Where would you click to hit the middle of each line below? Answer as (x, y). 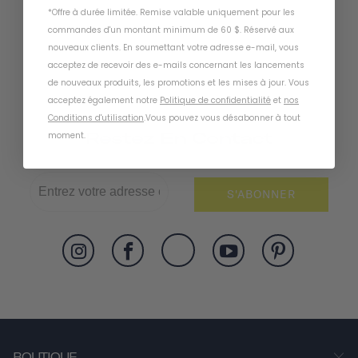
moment (66, 135)
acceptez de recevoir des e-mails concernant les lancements (176, 65)
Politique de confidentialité (215, 100)
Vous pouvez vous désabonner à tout (223, 117)
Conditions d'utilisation (96, 117)
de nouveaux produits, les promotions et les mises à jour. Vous (179, 82)
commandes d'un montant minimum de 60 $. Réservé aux (171, 30)
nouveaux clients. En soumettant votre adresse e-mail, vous (173, 47)
